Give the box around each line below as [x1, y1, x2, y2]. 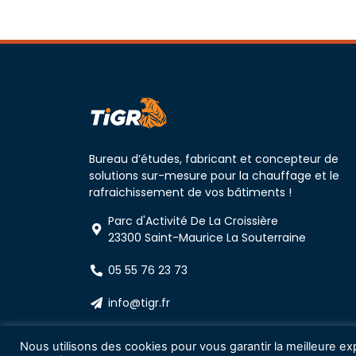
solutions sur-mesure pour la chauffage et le [89, 168, 339, 184]
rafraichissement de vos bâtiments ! [89, 184, 292, 201]
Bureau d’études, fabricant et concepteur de [89, 151, 339, 168]
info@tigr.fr [107, 294, 170, 311]
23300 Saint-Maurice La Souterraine [107, 229, 306, 246]
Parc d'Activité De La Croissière [107, 212, 278, 229]
